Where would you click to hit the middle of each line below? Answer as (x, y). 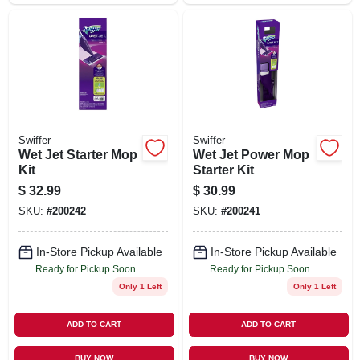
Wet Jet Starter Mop (78, 154)
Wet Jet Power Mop (251, 154)
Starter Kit (223, 170)
